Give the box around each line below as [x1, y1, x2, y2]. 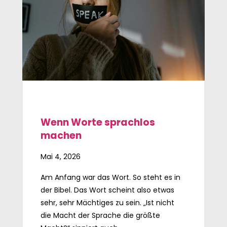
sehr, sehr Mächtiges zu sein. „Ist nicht [40, 197, 174, 208]
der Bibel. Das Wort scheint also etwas [40, 184, 174, 195]
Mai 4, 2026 [40, 151, 81, 162]
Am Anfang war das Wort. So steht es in [40, 172, 180, 182]
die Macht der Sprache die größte [40, 210, 160, 220]
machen [40, 128, 82, 142]
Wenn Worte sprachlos [40, 115, 155, 129]
